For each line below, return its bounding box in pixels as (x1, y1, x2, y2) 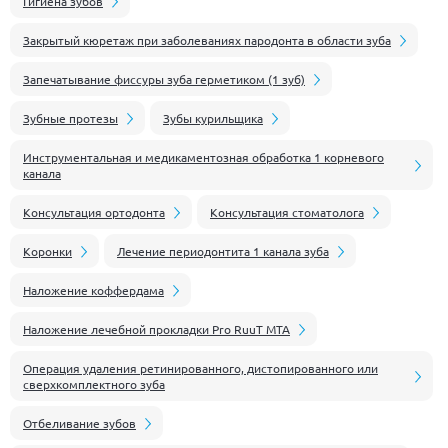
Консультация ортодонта (23, 203, 165, 220)
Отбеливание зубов (23, 414, 136, 431)
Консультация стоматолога (210, 203, 364, 220)
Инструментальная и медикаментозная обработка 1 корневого (23, 148, 384, 165)
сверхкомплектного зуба (23, 375, 165, 392)
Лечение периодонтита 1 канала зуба (117, 242, 329, 259)
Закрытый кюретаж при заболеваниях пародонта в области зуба (23, 31, 391, 48)
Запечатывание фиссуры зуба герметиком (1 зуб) (23, 70, 305, 87)
